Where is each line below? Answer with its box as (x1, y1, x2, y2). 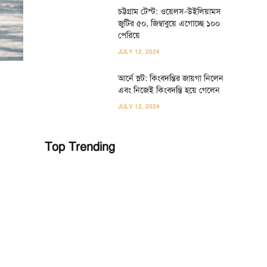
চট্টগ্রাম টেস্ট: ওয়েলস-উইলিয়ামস (118, 7, 222, 17)
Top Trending (45, 139, 115, 155)
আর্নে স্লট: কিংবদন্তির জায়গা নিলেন (118, 73, 224, 84)
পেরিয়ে (118, 30, 141, 41)
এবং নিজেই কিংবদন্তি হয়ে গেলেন (118, 85, 221, 96)
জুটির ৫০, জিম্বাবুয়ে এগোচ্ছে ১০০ (118, 18, 221, 29)
